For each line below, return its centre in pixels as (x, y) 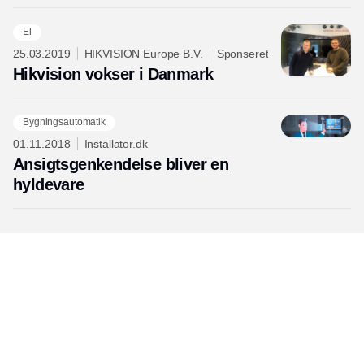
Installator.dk (116, 143)
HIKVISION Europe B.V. (143, 53)
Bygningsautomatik (64, 122)
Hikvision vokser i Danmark (113, 74)
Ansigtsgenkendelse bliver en (121, 164)
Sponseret (243, 53)
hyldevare (49, 184)
